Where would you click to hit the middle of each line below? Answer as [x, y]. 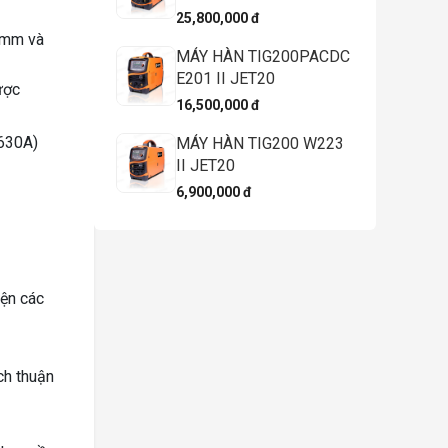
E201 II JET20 [225, 78]
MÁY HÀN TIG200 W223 [260, 143]
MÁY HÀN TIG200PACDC [263, 56]
